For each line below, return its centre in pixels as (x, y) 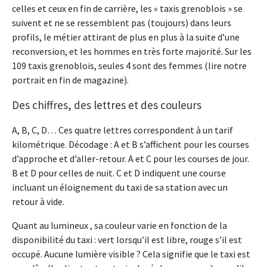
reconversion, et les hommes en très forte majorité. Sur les (132, 52)
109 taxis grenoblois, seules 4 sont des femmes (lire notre (129, 66)
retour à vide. (38, 202)
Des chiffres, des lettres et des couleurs (107, 105)
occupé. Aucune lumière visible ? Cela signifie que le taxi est (131, 254)
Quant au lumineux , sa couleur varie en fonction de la (119, 226)
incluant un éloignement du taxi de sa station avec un (120, 187)
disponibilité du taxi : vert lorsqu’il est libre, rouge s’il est (127, 240)
